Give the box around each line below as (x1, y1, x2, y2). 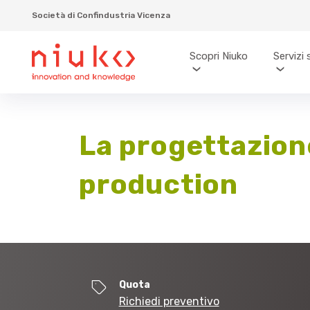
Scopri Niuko (189, 49, 248, 62)
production (79, 168, 239, 201)
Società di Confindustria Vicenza (31, 10, 170, 20)
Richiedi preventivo (118, 295, 219, 308)
